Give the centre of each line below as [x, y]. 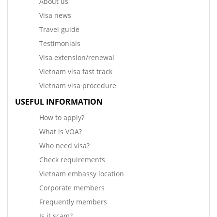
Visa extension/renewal [77, 58]
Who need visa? [64, 146]
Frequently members [73, 202]
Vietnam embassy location [82, 174]
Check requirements [72, 160]
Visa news [55, 15]
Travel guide [59, 30]
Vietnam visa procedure [78, 86]
